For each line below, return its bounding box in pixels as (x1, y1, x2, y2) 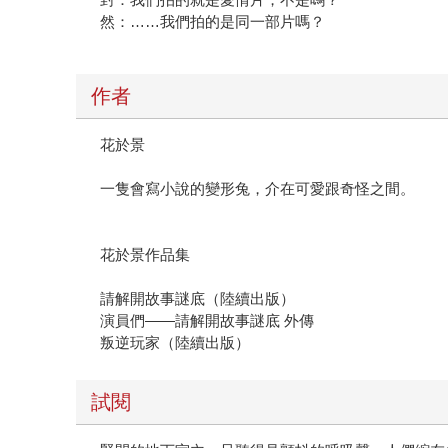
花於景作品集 (100, 246, 191, 264)
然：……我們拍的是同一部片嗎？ (100, 13, 326, 31)
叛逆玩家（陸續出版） (100, 334, 251, 352)
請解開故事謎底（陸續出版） (100, 290, 296, 308)
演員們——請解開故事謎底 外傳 (100, 312, 315, 330)
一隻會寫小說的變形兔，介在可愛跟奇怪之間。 (100, 180, 416, 198)
